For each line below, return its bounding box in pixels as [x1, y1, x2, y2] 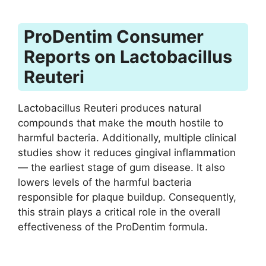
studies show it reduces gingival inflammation [18, 146, 236, 159]
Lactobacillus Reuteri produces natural [18, 102, 201, 114]
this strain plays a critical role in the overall [18, 205, 220, 218]
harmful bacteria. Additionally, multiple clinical [18, 131, 236, 144]
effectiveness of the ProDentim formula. [18, 220, 208, 233]
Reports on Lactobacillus [24, 46, 232, 67]
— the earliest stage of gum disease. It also [18, 161, 225, 173]
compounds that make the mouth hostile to [18, 116, 223, 129]
